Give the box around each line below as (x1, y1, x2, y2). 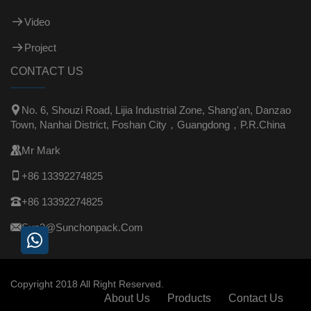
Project (24, 41, 56, 53)
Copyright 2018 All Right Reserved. (10, 278, 164, 289)
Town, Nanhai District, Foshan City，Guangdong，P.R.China (10, 118, 285, 131)
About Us (104, 292, 150, 304)
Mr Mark (22, 144, 60, 156)
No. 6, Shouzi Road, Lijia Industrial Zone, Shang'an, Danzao (22, 103, 291, 116)
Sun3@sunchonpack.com (22, 221, 143, 233)
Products (167, 292, 211, 304)
